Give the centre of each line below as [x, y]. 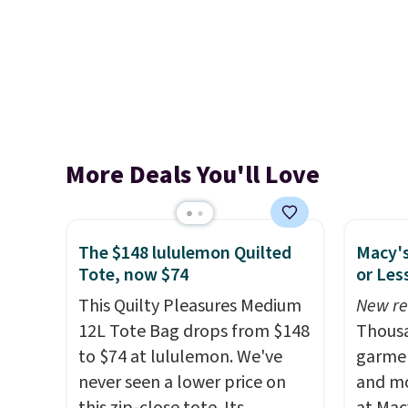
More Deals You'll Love [193, 175]
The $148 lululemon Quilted [185, 253]
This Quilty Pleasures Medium [190, 306]
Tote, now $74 [133, 275]
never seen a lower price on [182, 382]
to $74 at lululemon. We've [180, 357]
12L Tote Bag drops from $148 [194, 331]
